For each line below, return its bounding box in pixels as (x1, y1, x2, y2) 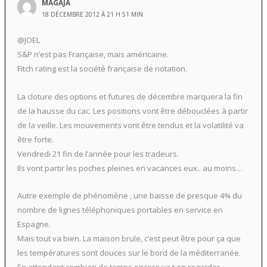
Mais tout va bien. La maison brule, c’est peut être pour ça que (17, 233, 241, 244)
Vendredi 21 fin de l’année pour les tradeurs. (17, 148, 179, 159)
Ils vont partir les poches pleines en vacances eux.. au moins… (17, 162, 243, 173)
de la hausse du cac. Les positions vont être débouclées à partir (17, 105, 248, 116)
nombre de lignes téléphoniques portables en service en (17, 204, 223, 216)
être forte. (17, 133, 54, 145)
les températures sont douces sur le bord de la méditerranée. (17, 247, 241, 259)
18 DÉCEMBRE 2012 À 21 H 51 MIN (42, 10, 144, 19)
